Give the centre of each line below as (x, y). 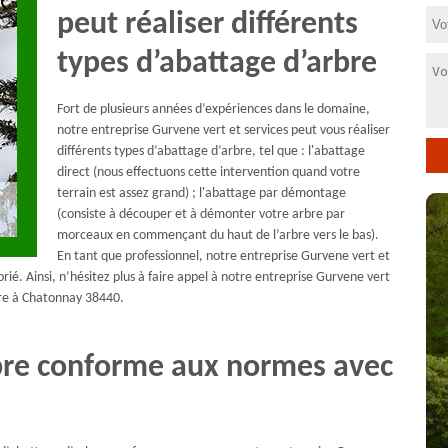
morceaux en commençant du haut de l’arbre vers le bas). (218, 235)
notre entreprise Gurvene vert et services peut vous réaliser (224, 130)
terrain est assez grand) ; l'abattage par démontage (202, 193)
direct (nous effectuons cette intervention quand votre (209, 172)
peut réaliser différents (208, 25)
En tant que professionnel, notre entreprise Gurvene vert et (224, 256)
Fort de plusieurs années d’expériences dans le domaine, (214, 109)
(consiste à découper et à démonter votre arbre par (201, 214)
